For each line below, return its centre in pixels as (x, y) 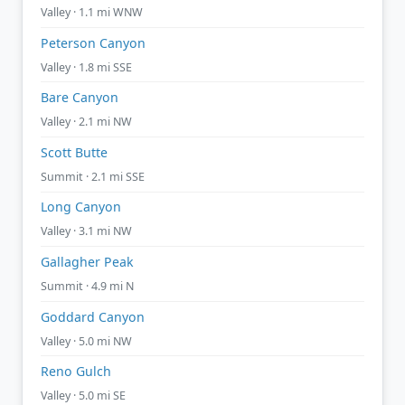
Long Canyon (81, 207)
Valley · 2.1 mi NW (86, 122)
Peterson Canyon (93, 42)
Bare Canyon (80, 98)
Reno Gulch (76, 372)
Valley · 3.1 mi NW (86, 231)
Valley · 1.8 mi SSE (86, 67)
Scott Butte (74, 152)
